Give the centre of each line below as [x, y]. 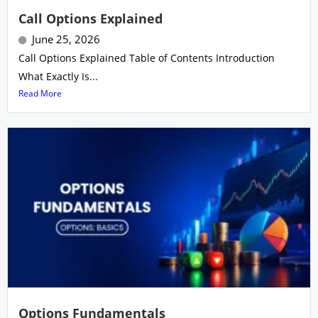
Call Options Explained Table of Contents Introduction [147, 58]
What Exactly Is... [58, 77]
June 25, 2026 [66, 39]
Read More [40, 94]
